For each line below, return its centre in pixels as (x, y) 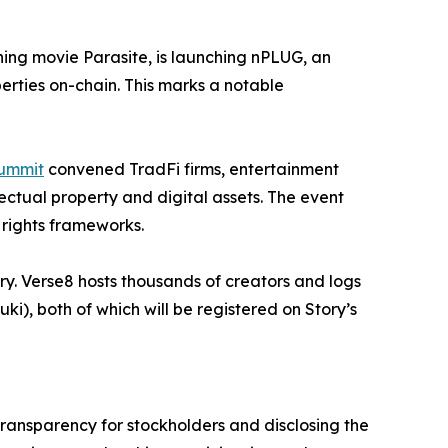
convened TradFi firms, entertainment (191, 169)
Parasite (115, 57)
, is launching (199, 57)
